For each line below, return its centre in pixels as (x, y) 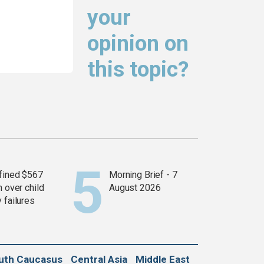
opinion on (138, 44)
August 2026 (135, 188)
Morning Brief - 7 (143, 175)
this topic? (138, 70)
